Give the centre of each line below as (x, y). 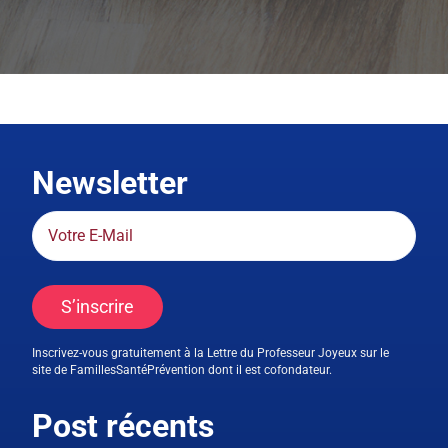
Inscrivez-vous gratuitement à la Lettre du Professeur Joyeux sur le (210, 352)
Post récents (122, 425)
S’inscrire (97, 306)
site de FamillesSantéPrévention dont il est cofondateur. (181, 369)
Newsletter (109, 182)
